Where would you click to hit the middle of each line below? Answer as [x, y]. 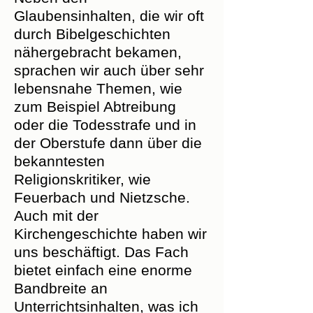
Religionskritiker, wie [82, 179]
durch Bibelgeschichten [92, 34]
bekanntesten [59, 161]
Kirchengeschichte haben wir [110, 234]
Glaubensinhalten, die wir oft [109, 16]
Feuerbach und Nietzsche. [102, 197]
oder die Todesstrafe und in [105, 125]
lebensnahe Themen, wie [98, 88]
